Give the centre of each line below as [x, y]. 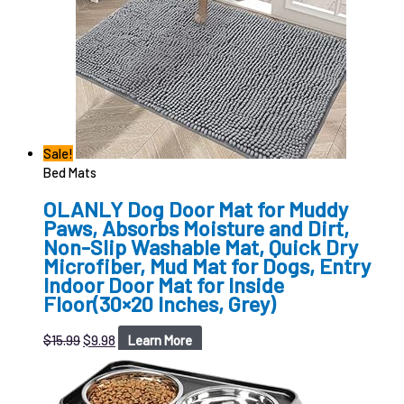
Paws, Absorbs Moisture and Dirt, [196, 228]
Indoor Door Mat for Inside [164, 285]
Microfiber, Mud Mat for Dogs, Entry [207, 266]
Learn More [160, 340]
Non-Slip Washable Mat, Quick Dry [201, 247]
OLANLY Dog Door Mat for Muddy [196, 209]
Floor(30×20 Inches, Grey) [159, 304]
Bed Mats [70, 172]
